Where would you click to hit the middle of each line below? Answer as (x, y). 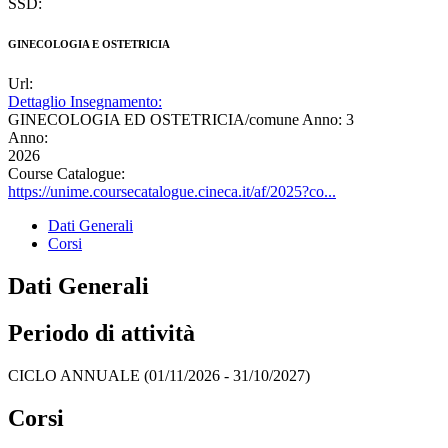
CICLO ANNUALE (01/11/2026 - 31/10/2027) (159, 376)
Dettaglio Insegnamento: (85, 102)
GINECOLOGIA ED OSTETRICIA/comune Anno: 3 (181, 120)
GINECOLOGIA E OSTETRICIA (89, 44)
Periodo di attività (101, 333)
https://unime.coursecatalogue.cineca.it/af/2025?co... (172, 192)
